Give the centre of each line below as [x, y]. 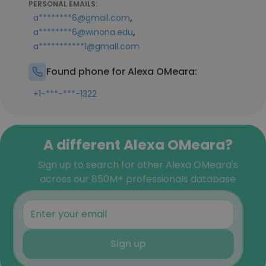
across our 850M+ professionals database [138, 179]
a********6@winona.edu [83, 32]
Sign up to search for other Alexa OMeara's [138, 165]
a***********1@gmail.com [86, 46]
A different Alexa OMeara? [138, 145]
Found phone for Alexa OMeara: [122, 72]
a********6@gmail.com [82, 18]
